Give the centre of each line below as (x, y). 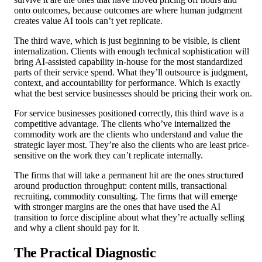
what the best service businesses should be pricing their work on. (133, 94)
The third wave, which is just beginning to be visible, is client (127, 41)
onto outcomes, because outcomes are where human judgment (128, 11)
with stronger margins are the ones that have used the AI (117, 207)
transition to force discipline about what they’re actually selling (129, 218)
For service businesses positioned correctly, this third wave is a (129, 113)
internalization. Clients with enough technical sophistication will (132, 51)
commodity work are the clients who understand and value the (128, 135)
